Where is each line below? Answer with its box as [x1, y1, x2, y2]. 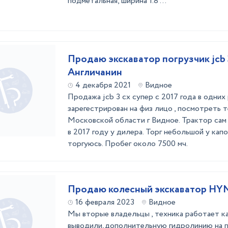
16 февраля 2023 [75, 196, 134, 208]
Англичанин [68, 65, 122, 80]
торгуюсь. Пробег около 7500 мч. [68, 138, 188, 150]
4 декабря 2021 [75, 79, 131, 91]
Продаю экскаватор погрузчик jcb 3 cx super [68, 52, 212, 67]
